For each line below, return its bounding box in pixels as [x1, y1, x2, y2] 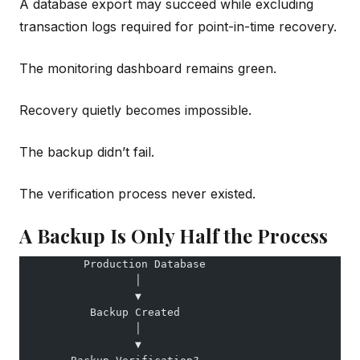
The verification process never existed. [19, 185, 256, 202]
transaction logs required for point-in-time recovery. [19, 18, 337, 35]
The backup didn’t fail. [19, 143, 154, 160]
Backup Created [19, 305, 180, 318]
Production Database [19, 257, 206, 270]
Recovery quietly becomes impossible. [19, 101, 252, 118]
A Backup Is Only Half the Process [19, 222, 328, 248]
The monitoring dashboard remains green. [19, 59, 276, 76]
